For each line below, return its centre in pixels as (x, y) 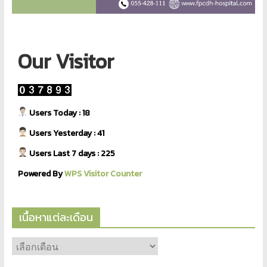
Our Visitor (66, 62)
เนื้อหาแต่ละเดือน (56, 218)
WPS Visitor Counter (103, 174)
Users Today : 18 (58, 113)
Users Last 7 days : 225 (71, 154)
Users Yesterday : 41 (66, 133)
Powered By (41, 174)
